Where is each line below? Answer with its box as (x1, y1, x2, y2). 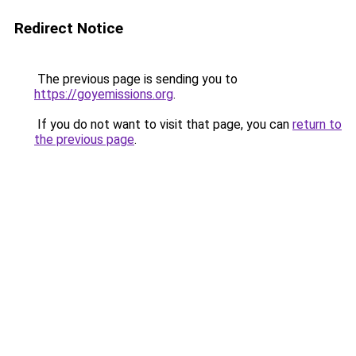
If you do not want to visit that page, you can (34, 117, 292, 132)
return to (292, 117, 342, 132)
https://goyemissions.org (34, 87, 173, 102)
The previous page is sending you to (34, 72, 238, 87)
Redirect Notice (14, 19, 123, 37)
